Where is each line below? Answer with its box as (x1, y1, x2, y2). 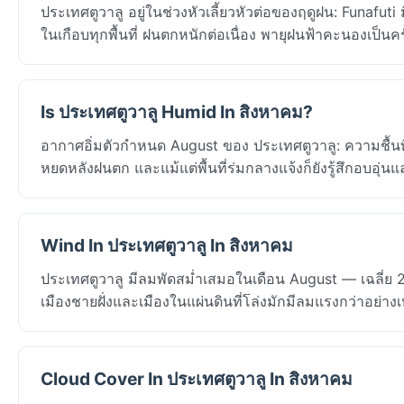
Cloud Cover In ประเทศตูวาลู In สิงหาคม (41, 367, 353, 390)
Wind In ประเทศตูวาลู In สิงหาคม (41, 234, 293, 256)
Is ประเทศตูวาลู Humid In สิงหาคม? (41, 100, 313, 123)
